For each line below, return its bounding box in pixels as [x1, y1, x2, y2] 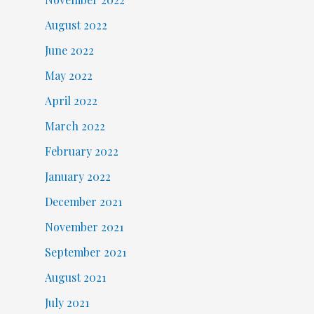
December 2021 [44, 193, 122, 209]
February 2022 [44, 143, 118, 158]
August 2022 [44, 17, 107, 32]
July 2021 [44, 294, 89, 310]
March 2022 [44, 118, 105, 133]
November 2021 [44, 219, 123, 234]
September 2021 [44, 244, 126, 259]
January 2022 [44, 168, 111, 184]
